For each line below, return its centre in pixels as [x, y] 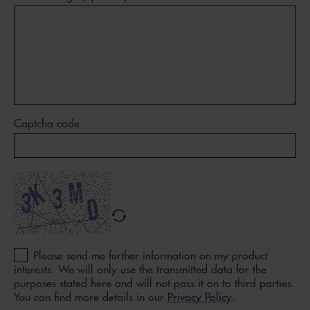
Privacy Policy [200, 297]
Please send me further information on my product [151, 255]
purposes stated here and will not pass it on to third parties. [154, 283]
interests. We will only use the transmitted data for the [140, 269]
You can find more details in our [91, 297]
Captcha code [47, 123]
